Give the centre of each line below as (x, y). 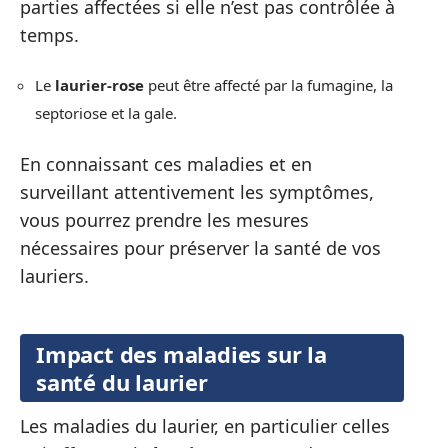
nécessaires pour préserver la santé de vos (200, 247)
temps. (49, 34)
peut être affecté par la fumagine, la (268, 85)
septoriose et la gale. (106, 113)
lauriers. (54, 275)
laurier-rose (99, 85)
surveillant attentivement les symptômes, (197, 191)
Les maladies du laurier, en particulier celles (205, 426)
